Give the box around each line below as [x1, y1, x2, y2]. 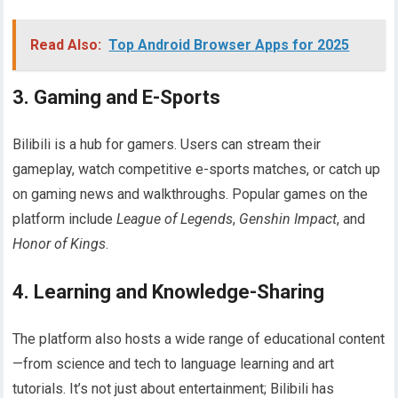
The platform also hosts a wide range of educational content [12, 330, 386, 348]
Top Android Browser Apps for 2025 [108, 36, 350, 54]
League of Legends [116, 211, 234, 228]
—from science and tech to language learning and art [12, 355, 335, 373]
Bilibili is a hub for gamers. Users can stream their [12, 136, 322, 154]
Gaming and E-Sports [34, 86, 221, 109]
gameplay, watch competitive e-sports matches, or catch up [12, 161, 381, 179]
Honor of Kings [12, 235, 107, 253]
